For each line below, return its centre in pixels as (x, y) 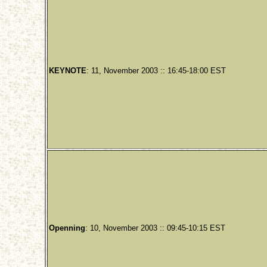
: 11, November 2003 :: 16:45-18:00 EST (156, 71)
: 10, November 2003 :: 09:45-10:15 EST (155, 228)
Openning (67, 228)
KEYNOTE (67, 71)
